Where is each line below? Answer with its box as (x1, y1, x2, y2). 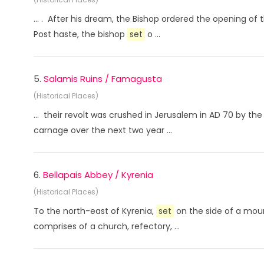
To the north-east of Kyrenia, (34, 205, 156, 217)
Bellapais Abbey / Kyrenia (43, 169, 153, 181)
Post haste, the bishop (34, 28, 127, 40)
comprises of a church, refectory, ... (34, 220, 180, 232)
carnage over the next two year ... (34, 124, 172, 136)
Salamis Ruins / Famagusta (44, 72, 162, 85)
